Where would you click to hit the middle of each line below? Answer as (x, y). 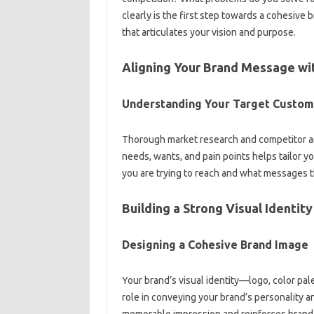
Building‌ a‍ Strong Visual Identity (217, 208)
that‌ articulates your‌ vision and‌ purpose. (209, 32)
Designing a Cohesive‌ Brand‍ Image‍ (215, 245)
